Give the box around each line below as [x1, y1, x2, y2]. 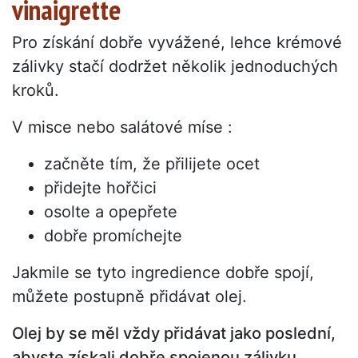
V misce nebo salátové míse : [12, 117, 233, 137]
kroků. [12, 81, 59, 101]
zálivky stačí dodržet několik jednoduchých [12, 57, 338, 77]
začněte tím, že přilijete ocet [44, 154, 260, 174]
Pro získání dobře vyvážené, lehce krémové [12, 33, 342, 53]
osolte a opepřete [44, 202, 177, 222]
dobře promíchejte [44, 226, 182, 246]
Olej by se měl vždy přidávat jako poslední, [12, 324, 336, 344]
